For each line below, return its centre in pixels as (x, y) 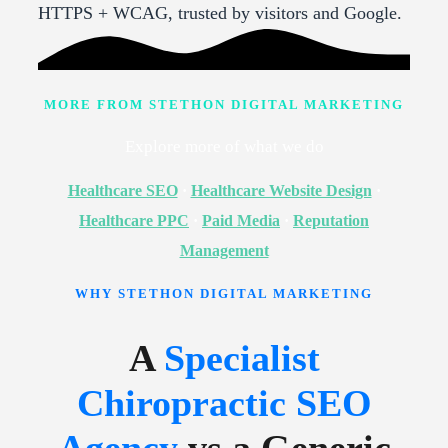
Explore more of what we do (224, 146)
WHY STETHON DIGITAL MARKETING (224, 293)
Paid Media (241, 220)
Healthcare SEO (122, 190)
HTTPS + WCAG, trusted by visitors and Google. (220, 13)
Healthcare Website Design (281, 190)
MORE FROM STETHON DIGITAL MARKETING (224, 104)
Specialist (241, 358)
